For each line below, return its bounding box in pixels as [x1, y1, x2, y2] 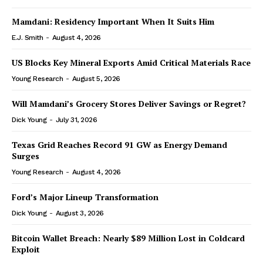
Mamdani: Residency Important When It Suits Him [12, 15, 214, 27]
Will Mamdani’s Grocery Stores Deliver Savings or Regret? [12, 97, 246, 109]
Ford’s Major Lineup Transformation [12, 191, 159, 203]
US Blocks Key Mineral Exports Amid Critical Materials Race [12, 56, 251, 68]
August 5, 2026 [72, 74, 120, 83]
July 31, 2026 [55, 115, 97, 124]
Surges [12, 150, 39, 161]
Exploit [12, 243, 40, 255]
